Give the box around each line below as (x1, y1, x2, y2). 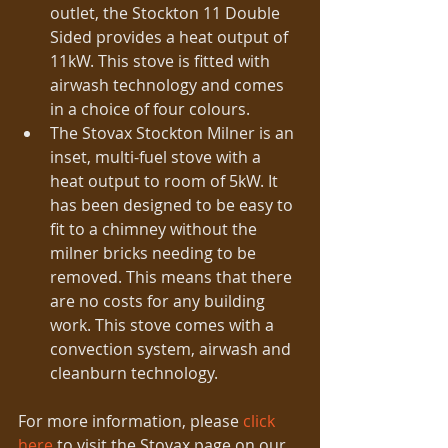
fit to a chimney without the (50, 218, 261, 241)
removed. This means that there (50, 266, 296, 289)
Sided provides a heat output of (50, 26, 292, 49)
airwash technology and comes (50, 74, 288, 97)
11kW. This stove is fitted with (50, 50, 274, 73)
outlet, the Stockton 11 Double (50, 2, 284, 25)
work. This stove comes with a (50, 314, 278, 337)
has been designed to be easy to (50, 194, 297, 217)
